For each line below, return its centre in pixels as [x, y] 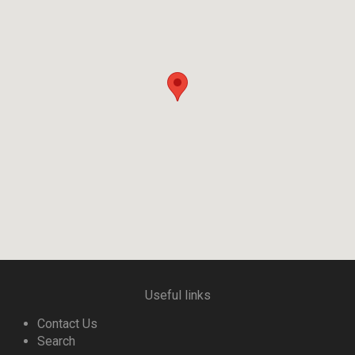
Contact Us [67, 324]
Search [56, 342]
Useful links [177, 296]
